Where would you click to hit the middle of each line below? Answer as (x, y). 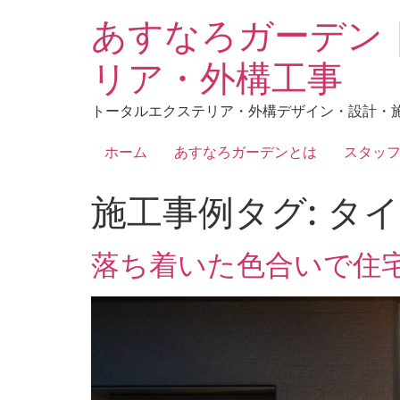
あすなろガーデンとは (246, 152)
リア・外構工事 (217, 78)
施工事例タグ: (209, 212)
